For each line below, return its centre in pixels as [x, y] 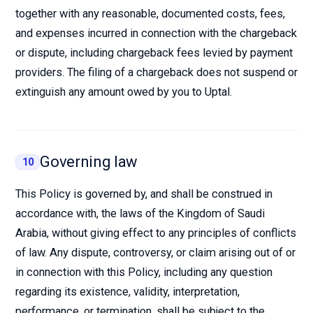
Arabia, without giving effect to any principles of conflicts [156, 233]
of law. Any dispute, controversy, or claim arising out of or [155, 253]
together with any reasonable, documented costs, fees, [150, 14]
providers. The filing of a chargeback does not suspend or [156, 72]
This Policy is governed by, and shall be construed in [144, 194]
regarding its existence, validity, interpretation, [128, 292]
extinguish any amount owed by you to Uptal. [124, 92]
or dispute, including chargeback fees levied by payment [154, 53]
